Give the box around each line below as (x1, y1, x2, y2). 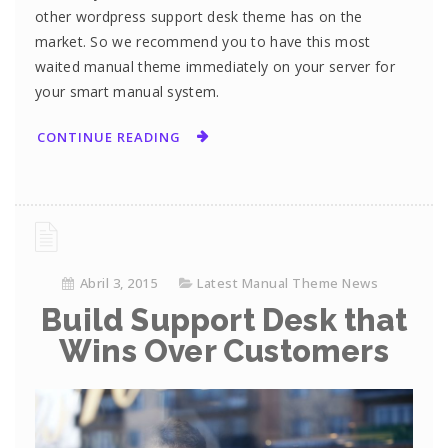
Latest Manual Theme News (197, 274, 379, 293)
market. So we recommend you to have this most (35, 31, 371, 51)
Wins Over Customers (59, 333, 389, 370)
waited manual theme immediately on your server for (35, 56, 395, 76)
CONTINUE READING (37, 128, 181, 147)
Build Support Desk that (41, 302, 407, 339)
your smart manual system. (35, 81, 220, 101)
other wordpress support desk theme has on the (35, 6, 363, 26)
